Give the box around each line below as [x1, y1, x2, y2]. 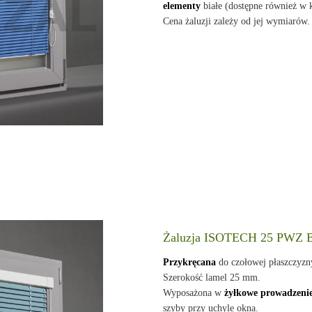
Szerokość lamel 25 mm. [163, 272, 261, 283]
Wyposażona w [163, 288, 225, 298]
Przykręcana [163, 257, 217, 267]
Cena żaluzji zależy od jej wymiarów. [163, 16, 311, 26]
